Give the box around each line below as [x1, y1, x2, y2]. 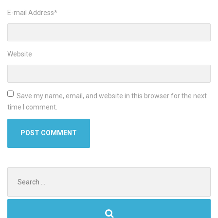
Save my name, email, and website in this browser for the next [17, 92, 207, 100]
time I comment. [7, 103, 57, 111]
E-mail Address [7, 9, 54, 17]
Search [7, 168, 30, 176]
